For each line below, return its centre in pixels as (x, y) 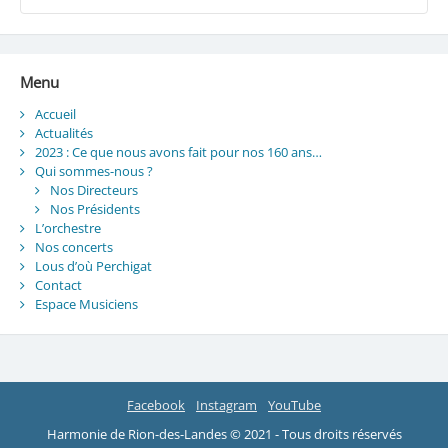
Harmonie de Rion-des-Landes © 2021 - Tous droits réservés (224, 433)
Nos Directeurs (93, 190)
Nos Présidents (94, 209)
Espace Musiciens (86, 304)
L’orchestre (67, 228)
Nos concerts (73, 247)
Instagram (226, 404)
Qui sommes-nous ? (93, 171)
